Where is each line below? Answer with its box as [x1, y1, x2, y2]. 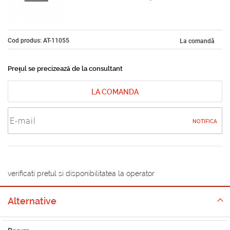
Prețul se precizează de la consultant [8, 65, 123, 72]
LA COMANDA [91, 88, 139, 96]
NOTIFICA [193, 119, 217, 124]
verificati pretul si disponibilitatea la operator [8, 169, 155, 178]
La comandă [180, 37, 215, 45]
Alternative [8, 196, 56, 206]
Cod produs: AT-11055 [8, 36, 69, 44]
